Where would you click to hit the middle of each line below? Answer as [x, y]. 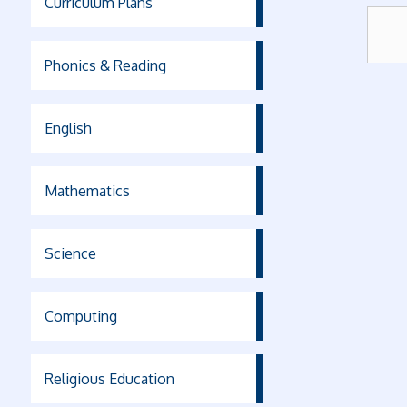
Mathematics [87, 191]
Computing [80, 316]
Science [70, 253]
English [68, 128]
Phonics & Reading [105, 65]
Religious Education [109, 379]
